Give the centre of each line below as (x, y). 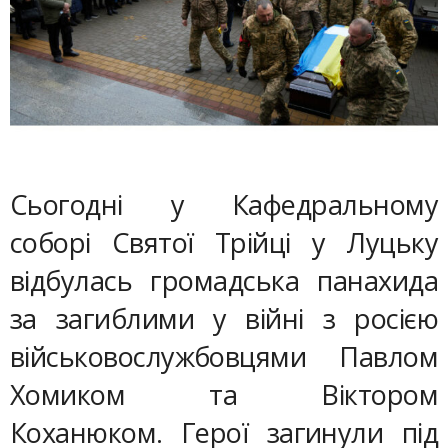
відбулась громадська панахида (224, 281)
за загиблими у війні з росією (224, 319)
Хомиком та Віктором (224, 395)
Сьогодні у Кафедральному (224, 205)
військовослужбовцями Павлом (224, 357)
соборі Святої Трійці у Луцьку (224, 243)
